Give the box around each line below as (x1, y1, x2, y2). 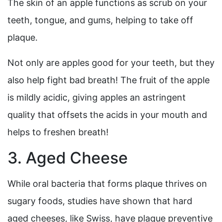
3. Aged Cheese (7, 148, 128, 168)
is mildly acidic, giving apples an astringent (7, 92, 186, 103)
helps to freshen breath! (7, 127, 109, 138)
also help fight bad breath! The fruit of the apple (7, 75, 210, 86)
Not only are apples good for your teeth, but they (7, 57, 215, 68)
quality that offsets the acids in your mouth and (7, 110, 207, 120)
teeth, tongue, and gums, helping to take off (7, 15, 193, 26)
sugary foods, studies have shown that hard (7, 196, 192, 207)
